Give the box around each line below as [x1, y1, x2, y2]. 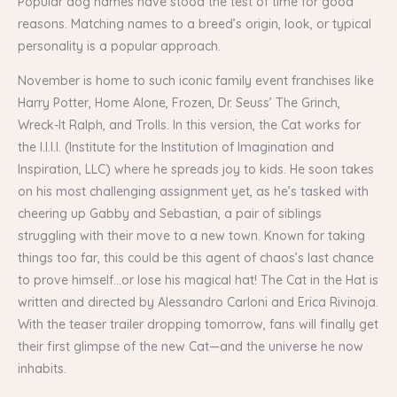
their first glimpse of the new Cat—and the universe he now [18, 338, 363, 354]
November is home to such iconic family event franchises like [18, 72, 374, 89]
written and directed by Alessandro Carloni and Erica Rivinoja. [18, 293, 378, 310]
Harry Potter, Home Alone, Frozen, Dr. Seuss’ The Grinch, [18, 94, 340, 111]
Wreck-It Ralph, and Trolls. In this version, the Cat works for [18, 116, 361, 133]
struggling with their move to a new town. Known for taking [18, 227, 365, 244]
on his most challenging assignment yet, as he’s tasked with [18, 183, 369, 199]
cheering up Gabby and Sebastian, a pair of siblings [18, 205, 322, 222]
